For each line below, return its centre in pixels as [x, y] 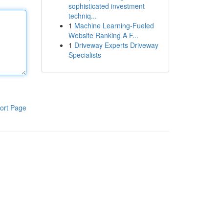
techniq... [82, 16]
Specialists [85, 55]
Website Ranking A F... [103, 35]
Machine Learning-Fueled [114, 25]
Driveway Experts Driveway [116, 45]
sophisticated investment [106, 6]
